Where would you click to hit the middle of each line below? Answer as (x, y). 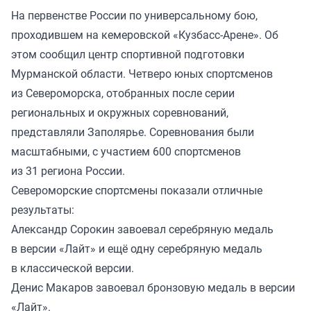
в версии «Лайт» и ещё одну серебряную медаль (137, 249)
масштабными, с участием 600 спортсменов (126, 152)
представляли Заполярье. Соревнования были (133, 132)
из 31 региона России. (69, 171)
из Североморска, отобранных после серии (123, 93)
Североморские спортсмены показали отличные (137, 191)
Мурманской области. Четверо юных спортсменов (142, 74)
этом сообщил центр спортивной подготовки (128, 54)
